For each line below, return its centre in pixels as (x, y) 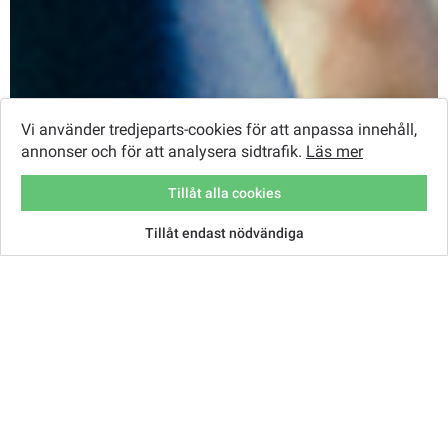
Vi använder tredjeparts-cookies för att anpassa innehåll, (219, 130)
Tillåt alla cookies (224, 192)
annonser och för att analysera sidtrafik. (163, 152)
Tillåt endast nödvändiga (224, 232)
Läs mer (334, 152)
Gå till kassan (224, 261)
